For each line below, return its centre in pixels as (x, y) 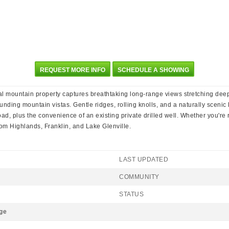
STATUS (131, 194)
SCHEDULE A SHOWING (153, 70)
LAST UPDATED (144, 159)
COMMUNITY (139, 177)
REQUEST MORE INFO (73, 70)
